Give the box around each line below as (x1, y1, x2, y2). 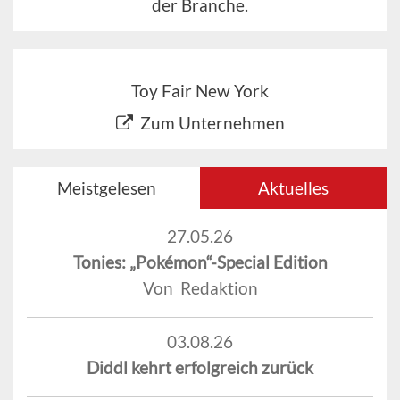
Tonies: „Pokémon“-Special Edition (72, 251, 328, 272)
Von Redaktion (142, 277, 258, 298)
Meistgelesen (57, 177, 156, 198)
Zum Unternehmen (139, 112, 285, 133)
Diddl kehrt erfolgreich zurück (87, 356, 313, 378)
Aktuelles (258, 177, 329, 198)
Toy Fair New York (131, 79, 269, 101)
